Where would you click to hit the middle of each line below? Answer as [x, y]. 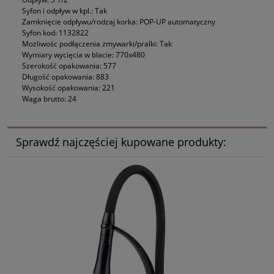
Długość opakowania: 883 [65, 76]
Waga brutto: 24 [49, 98]
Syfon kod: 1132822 [55, 32]
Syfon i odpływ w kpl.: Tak [65, 10]
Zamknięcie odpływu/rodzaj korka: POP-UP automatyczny [119, 21]
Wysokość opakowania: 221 [68, 87]
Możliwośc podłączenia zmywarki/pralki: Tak [97, 43]
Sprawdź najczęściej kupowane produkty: [121, 142]
